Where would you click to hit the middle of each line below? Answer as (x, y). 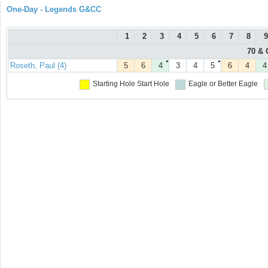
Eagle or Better (212, 84)
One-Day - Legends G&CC (54, 9)
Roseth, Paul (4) (38, 66)
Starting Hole (114, 84)
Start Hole (153, 84)
